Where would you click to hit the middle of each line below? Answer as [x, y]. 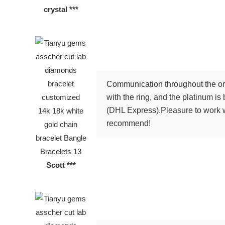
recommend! [130, 123]
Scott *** [61, 165]
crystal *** [61, 9]
